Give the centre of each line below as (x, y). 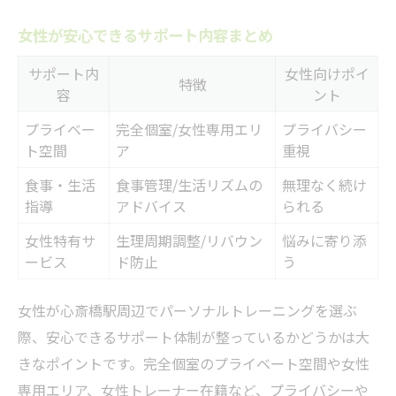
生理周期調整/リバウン (189, 241)
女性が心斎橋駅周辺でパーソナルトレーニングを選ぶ (187, 311)
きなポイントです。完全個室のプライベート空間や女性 (194, 364)
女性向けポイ (327, 74)
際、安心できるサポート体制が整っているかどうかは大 (194, 337)
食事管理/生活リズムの (189, 185)
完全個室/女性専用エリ (189, 129)
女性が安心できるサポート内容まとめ (145, 35)
